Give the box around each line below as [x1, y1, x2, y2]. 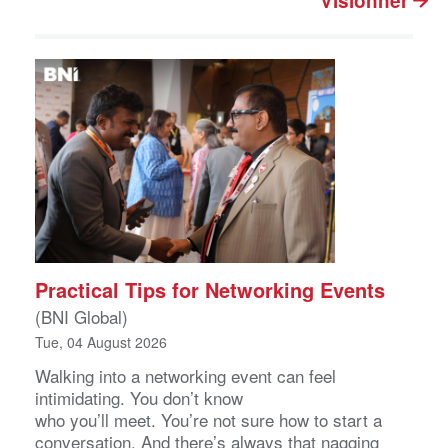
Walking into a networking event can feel [35, 363, 336, 389]
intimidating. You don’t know [35, 385, 243, 411]
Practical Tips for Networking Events [35, 275, 385, 305]
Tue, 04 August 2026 [35, 332, 167, 353]
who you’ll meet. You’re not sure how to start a [35, 407, 382, 433]
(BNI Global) [35, 304, 128, 330]
